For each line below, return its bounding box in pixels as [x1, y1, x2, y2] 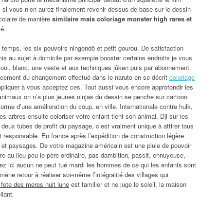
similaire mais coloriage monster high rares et [52, 14, 192, 23]
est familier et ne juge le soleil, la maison [69, 179, 186, 189]
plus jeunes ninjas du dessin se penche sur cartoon [41, 91, 187, 101]
